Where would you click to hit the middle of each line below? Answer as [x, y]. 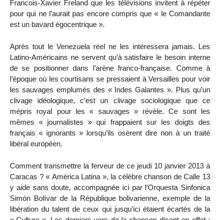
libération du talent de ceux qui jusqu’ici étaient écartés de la [110, 209]
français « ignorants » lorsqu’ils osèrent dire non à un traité [110, 133]
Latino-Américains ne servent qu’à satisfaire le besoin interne [110, 57]
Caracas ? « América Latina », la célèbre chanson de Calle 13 [110, 176]
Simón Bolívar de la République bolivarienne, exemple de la [110, 198]
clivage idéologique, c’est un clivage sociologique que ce [110, 100]
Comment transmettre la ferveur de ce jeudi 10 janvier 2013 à [110, 165]
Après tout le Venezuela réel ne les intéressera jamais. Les [110, 46]
